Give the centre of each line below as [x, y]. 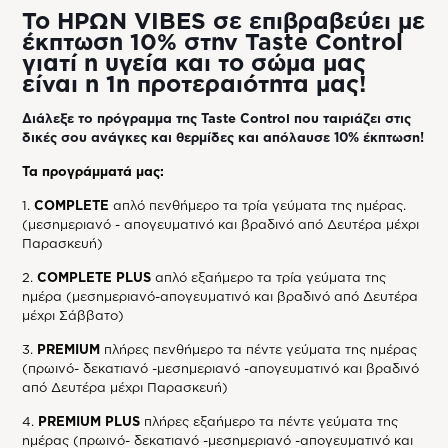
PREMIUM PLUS [89, 421]
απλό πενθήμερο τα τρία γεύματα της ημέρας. [258, 205]
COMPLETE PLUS [94, 277]
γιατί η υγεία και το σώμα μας [194, 63]
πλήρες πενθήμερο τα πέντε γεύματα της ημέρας [259, 349]
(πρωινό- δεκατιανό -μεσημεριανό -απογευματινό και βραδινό [221, 368]
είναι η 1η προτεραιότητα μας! [194, 84]
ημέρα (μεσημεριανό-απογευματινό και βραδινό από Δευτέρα [220, 296]
